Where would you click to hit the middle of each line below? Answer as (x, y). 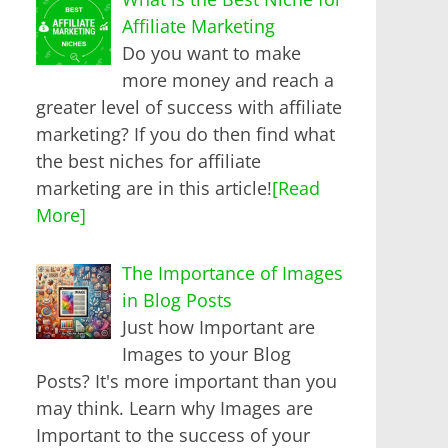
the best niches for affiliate (148, 160)
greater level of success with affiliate (189, 106)
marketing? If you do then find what (185, 133)
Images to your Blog (206, 353)
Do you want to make (211, 52)
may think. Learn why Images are (174, 407)
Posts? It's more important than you (186, 380)
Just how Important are (218, 326)
